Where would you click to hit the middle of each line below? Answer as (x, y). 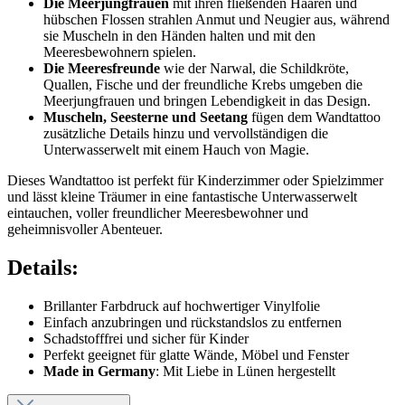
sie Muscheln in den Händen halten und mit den (179, 35)
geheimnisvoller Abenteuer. (85, 229)
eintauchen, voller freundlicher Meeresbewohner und (158, 212)
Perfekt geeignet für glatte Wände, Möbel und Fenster (196, 354)
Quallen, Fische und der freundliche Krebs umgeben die (203, 84)
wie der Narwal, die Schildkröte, (254, 68)
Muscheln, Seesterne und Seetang (146, 117)
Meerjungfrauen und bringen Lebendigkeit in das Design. (207, 100)
